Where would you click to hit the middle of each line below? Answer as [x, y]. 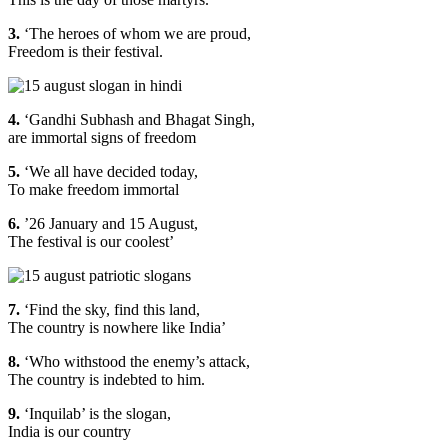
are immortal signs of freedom [102, 137]
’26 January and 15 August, [109, 223]
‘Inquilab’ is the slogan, [97, 413]
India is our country [69, 431]
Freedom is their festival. [85, 51]
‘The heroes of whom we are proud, [135, 33]
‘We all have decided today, [111, 171]
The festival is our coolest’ [91, 241]
